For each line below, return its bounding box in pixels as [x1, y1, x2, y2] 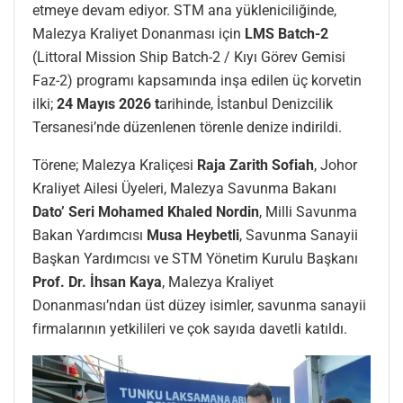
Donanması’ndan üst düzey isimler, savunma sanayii [32, 296, 366, 314]
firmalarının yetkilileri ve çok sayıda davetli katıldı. [32, 319, 347, 337]
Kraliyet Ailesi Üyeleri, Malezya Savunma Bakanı [32, 179, 336, 197]
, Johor [314, 156, 357, 174]
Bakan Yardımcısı [32, 226, 147, 244]
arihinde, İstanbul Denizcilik [159, 94, 333, 112]
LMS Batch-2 [241, 24, 328, 42]
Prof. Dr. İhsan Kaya [32, 273, 162, 291]
